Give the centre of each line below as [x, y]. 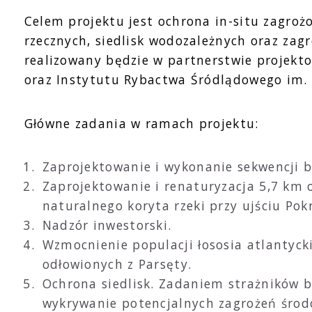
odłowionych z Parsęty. [117, 264]
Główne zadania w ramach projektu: [141, 123]
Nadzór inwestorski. [107, 225]
